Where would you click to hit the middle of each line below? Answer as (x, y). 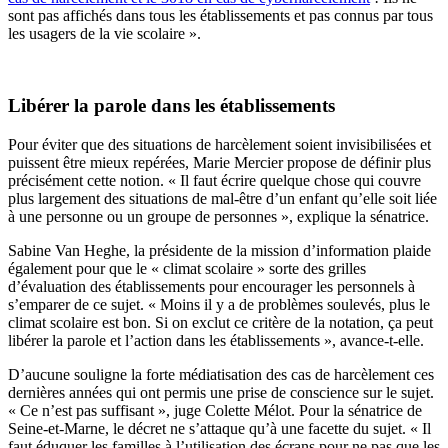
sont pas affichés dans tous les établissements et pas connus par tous (220, 15)
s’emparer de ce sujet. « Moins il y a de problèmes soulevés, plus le (219, 305)
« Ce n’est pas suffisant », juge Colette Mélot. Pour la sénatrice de (215, 411)
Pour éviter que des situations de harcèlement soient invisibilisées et (219, 145)
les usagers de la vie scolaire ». (104, 33)
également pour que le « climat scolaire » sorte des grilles (187, 269)
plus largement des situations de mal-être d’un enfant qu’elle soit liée (222, 199)
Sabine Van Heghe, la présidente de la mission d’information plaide (219, 251)
